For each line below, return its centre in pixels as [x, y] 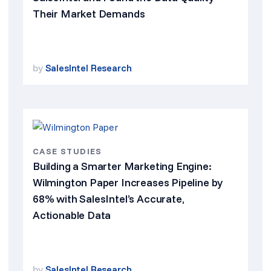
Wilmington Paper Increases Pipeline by [128, 182]
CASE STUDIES [67, 151]
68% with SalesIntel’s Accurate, [109, 199]
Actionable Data [72, 215]
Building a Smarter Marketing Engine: [122, 166]
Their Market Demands [89, 14]
